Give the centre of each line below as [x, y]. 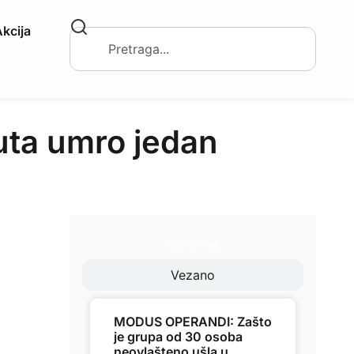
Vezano [193, 275]
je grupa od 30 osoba [178, 337]
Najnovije [193, 243]
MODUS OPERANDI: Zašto [193, 322]
